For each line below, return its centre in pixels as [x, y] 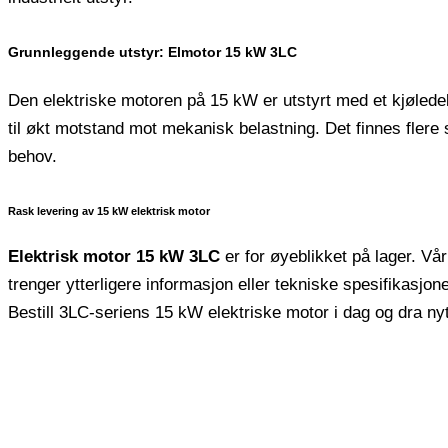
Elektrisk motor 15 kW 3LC [114, 256]
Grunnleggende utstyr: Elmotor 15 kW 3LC [152, 51]
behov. [32, 156]
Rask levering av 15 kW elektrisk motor [109, 211]
